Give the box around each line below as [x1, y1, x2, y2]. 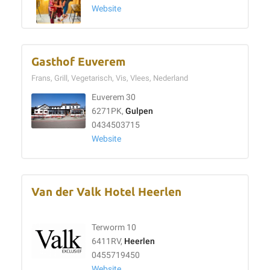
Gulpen [125, 106, 153, 116]
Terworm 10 [92, 222, 136, 233]
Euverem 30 [92, 92, 136, 102]
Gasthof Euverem [31, 55, 125, 68]
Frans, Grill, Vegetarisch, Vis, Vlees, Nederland [31, 74, 192, 83]
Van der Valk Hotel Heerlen [31, 186, 181, 198]
